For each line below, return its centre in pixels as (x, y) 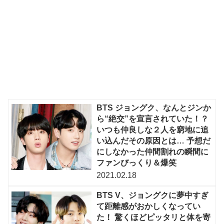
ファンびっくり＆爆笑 (137, 163)
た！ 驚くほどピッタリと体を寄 (154, 217)
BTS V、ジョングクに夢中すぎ (153, 195)
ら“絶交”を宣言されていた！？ (153, 119)
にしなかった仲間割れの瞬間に (153, 152)
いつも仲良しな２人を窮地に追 (153, 130)
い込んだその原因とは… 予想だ (154, 141)
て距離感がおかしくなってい (149, 206)
